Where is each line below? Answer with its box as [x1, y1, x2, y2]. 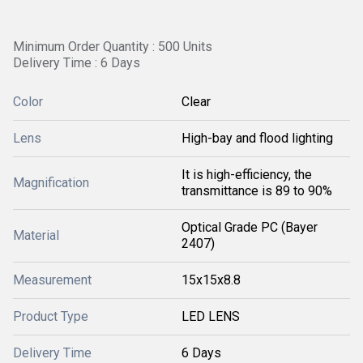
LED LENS [181, 309, 240, 324]
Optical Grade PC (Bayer [181, 220, 318, 235]
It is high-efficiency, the [181, 167, 312, 182]
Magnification [13, 175, 89, 190]
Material [13, 228, 59, 243]
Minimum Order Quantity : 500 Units [13, 39, 212, 54]
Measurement [13, 272, 92, 288]
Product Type [13, 309, 88, 324]
